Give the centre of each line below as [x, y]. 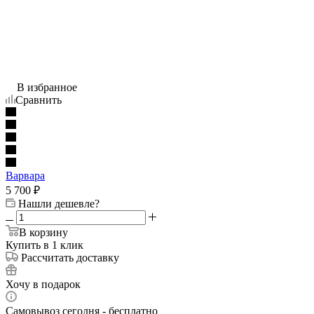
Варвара [25, 175]
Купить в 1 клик [45, 245]
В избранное [47, 87]
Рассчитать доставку [70, 257]
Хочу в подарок [43, 284]
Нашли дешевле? [59, 203]
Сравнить [39, 100]
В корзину [43, 232]
